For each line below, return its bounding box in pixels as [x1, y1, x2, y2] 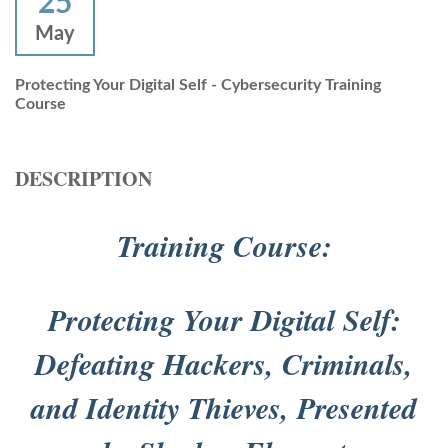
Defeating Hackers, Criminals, [35, 342, 413, 385]
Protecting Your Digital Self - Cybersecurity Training [15, 76, 381, 93]
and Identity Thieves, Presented [31, 386, 417, 429]
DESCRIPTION [15, 163, 152, 193]
